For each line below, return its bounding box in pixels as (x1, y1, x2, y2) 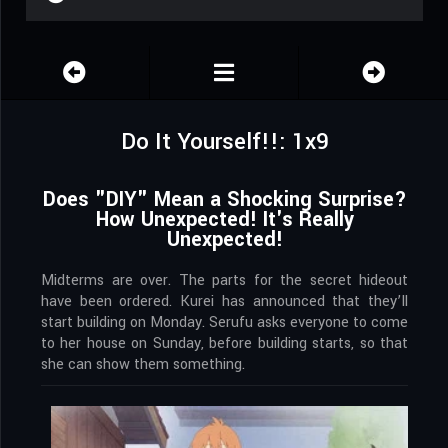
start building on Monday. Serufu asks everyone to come (41, 312, 408, 334)
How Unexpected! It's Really (95, 205, 354, 235)
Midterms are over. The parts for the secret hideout (41, 270, 408, 292)
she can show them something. (41, 354, 245, 376)
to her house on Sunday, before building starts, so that (41, 333, 408, 355)
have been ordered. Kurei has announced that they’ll (41, 291, 408, 313)
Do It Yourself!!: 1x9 (120, 126, 329, 159)
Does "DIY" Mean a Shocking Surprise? (42, 185, 407, 215)
